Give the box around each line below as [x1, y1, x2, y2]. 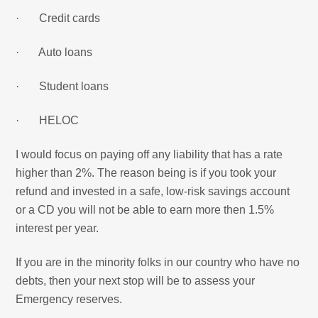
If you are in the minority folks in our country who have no [16, 256, 300, 268]
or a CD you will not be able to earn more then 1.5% [16, 203, 275, 216]
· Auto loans [16, 45, 93, 58]
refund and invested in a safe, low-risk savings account [16, 185, 290, 197]
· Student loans [16, 79, 109, 92]
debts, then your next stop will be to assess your [16, 274, 256, 287]
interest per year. [16, 221, 99, 234]
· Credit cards [16, 11, 101, 24]
